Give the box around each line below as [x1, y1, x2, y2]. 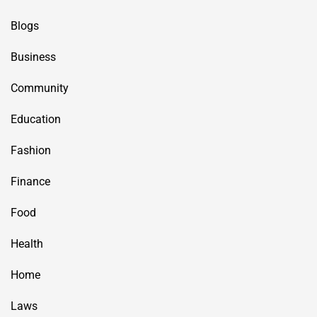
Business [11, 50, 56, 64]
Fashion [11, 143, 51, 157]
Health [11, 236, 43, 250]
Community [11, 81, 69, 95]
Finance [11, 174, 50, 188]
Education [11, 112, 61, 126]
